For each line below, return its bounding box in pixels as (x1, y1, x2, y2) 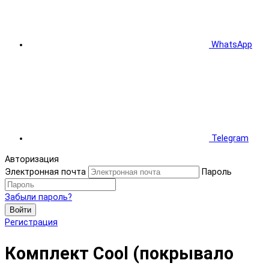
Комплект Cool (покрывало (5, 243, 234, 264)
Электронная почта (5, 167, 86, 178)
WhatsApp (211, 40, 252, 50)
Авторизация (5, 154, 59, 165)
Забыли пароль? (5, 192, 72, 203)
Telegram (211, 133, 249, 144)
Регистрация (5, 217, 58, 228)
